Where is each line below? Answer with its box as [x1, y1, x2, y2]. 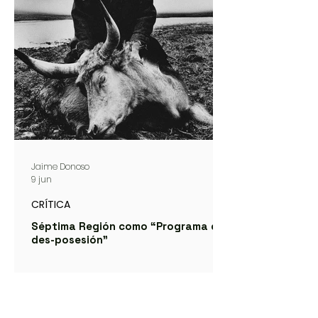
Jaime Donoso [31, 160, 89, 172]
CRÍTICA [31, 197, 70, 212]
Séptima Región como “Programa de [31, 219, 224, 234]
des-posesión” [31, 233, 108, 247]
